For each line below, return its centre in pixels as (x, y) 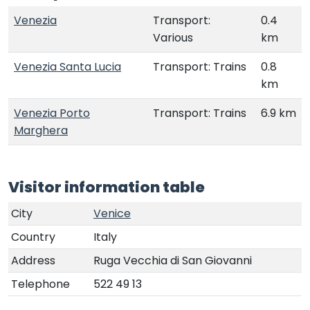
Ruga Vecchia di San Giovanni (173, 260)
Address (33, 260)
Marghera (41, 130)
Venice (112, 213)
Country (33, 237)
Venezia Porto (52, 113)
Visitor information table (107, 187)
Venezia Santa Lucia (67, 66)
